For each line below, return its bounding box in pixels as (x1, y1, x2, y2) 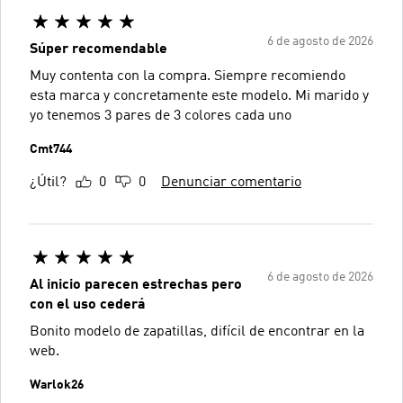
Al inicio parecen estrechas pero (30, 277, 242, 292)
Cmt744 (30, 142, 72, 156)
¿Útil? (30, 175, 67, 190)
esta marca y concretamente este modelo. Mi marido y (30, 88, 369, 103)
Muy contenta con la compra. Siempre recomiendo (30, 68, 345, 84)
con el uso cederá (30, 297, 146, 312)
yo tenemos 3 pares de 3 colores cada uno (30, 108, 291, 123)
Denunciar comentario (161, 175, 301, 190)
